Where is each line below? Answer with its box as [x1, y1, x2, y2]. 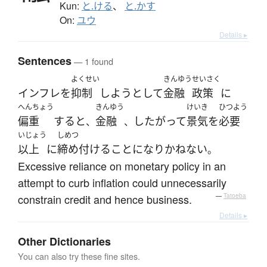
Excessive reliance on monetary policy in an [18, 157, 226, 173]
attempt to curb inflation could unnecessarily [18, 174, 226, 190]
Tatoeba [223, 191, 246, 200]
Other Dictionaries [18, 233, 111, 249]
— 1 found [72, 54, 113, 67]
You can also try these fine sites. [18, 249, 140, 262]
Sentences [18, 52, 72, 69]
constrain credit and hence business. [18, 191, 192, 207]
